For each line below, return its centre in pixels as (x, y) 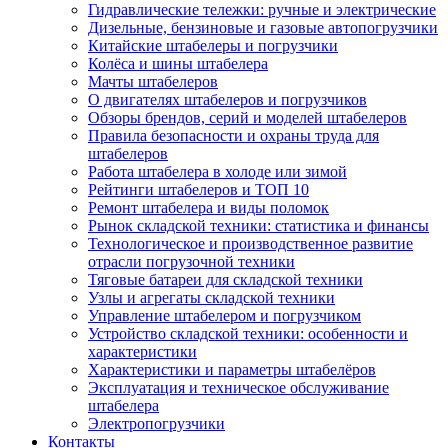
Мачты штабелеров (153, 82)
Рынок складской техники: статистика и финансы (258, 226)
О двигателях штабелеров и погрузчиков (227, 100)
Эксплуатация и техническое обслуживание (238, 388)
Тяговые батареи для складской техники (225, 280)
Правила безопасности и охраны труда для (233, 136)
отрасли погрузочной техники (191, 262)
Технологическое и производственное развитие (250, 244)
